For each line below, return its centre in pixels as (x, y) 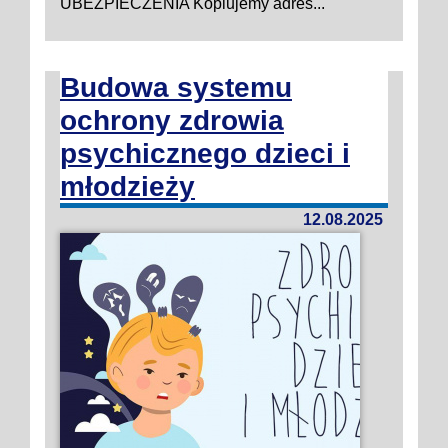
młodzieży (127, 186)
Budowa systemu (176, 87)
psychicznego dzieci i (205, 153)
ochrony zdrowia (172, 120)
